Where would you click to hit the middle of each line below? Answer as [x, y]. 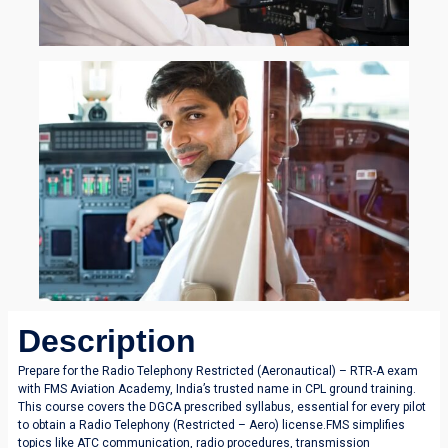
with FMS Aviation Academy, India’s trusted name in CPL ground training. [217, 388]
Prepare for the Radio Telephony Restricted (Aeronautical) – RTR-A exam [218, 370]
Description [107, 340]
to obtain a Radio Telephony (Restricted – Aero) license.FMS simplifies [211, 424]
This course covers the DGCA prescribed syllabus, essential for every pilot [222, 406]
